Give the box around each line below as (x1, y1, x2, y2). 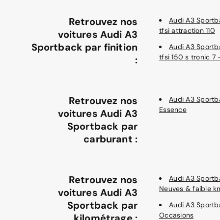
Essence (159, 105, 187, 114)
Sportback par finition (31, 41, 137, 54)
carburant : (83, 133, 137, 145)
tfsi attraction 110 (159, 26, 215, 35)
